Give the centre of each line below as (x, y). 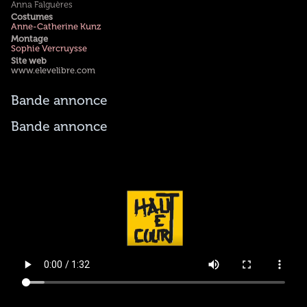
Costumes (32, 17)
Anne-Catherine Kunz (56, 27)
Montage (29, 39)
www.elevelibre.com (53, 71)
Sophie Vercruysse (49, 49)
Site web (28, 61)
